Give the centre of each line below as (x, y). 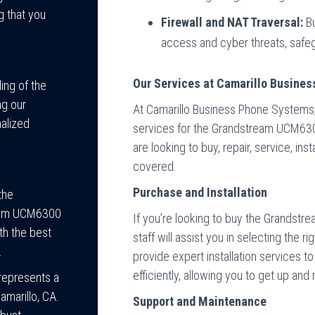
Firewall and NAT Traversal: (232, 22)
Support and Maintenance (200, 301)
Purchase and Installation (200, 192)
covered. (155, 166)
